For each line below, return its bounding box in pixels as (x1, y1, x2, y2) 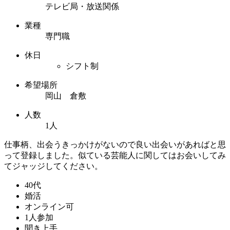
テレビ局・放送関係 (45, 2, 119, 11)
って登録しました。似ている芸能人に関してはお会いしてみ (4, 150, 226, 160)
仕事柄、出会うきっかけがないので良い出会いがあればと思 (4, 140, 226, 149)
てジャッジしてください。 (4, 161, 103, 170)
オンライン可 (25, 202, 74, 211)
